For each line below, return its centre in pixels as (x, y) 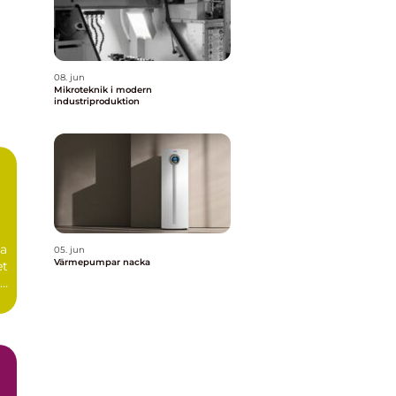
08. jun (69, 77)
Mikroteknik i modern (103, 90)
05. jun (69, 250)
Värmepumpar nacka (102, 262)
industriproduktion (97, 101)
